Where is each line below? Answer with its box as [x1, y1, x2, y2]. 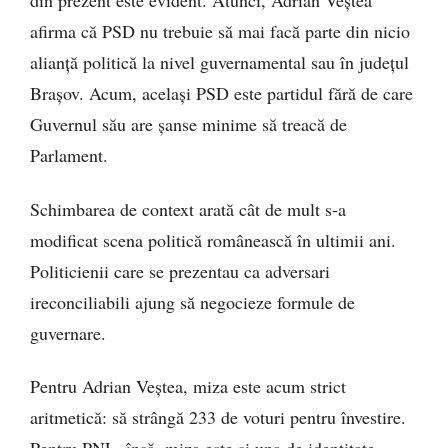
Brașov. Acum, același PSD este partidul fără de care [30, 81, 413, 106]
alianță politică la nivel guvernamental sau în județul [30, 50, 409, 75]
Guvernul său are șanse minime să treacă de [30, 112, 347, 137]
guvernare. [30, 320, 106, 345]
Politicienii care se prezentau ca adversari [30, 258, 330, 283]
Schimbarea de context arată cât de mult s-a [30, 196, 346, 221]
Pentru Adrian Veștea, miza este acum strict [30, 374, 346, 399]
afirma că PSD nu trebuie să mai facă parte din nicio [30, 19, 410, 44]
